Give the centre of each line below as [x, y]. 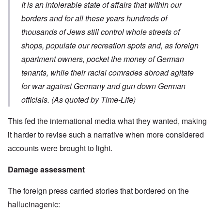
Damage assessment [46, 170]
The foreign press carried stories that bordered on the [98, 191]
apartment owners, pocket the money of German [103, 59]
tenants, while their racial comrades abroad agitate [108, 73]
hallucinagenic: [34, 204]
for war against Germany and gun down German [103, 86]
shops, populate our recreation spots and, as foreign [110, 46]
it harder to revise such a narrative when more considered [106, 135]
